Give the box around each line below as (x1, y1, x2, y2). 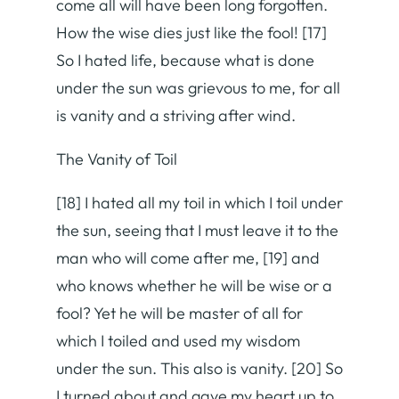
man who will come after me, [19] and (56, 247, 320, 268)
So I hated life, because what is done (56, 49, 314, 70)
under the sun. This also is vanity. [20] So (56, 357, 343, 379)
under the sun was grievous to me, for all (56, 77, 340, 98)
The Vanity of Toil (56, 148, 177, 169)
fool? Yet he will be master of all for (56, 302, 303, 323)
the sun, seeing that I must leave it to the (56, 219, 338, 240)
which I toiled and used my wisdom (56, 330, 300, 351)
